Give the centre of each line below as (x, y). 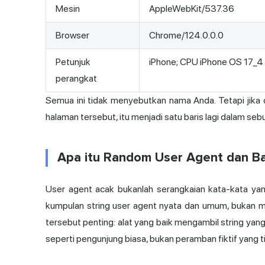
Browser (72, 35)
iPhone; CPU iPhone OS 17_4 (206, 62)
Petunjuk (73, 62)
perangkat (76, 79)
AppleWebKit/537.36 (192, 9)
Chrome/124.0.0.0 (186, 35)
